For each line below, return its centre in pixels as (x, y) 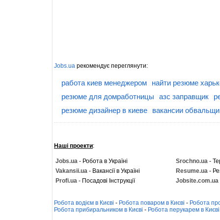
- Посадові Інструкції (106, 181)
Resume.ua (192, 171)
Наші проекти (73, 146)
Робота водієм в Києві (84, 203)
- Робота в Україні (103, 161)
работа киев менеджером (104, 83)
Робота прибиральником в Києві (98, 210)
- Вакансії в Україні (114, 171)
